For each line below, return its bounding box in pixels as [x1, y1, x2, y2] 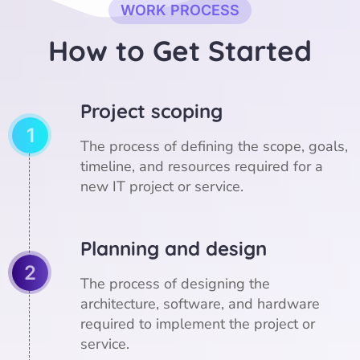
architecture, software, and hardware [80, 293, 320, 313]
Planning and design [80, 235, 267, 260]
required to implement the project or [80, 313, 315, 333]
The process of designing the [80, 273, 270, 293]
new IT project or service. [80, 176, 243, 196]
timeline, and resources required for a [80, 156, 323, 176]
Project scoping [80, 98, 223, 123]
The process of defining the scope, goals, [80, 136, 348, 156]
